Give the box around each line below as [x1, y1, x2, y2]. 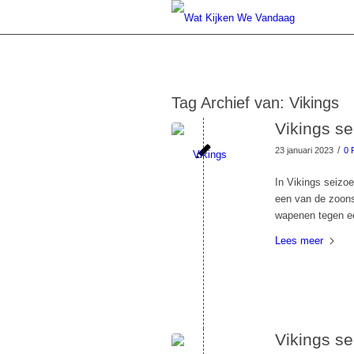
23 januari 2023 [275, 145, 333, 155]
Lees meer [275, 235, 323, 247]
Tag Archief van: [171, 94, 289, 111]
